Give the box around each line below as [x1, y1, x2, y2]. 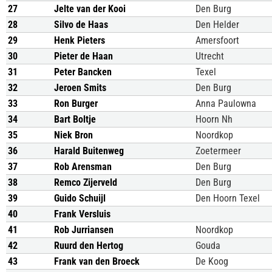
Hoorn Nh [195, 114, 233, 125]
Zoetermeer [195, 145, 241, 157]
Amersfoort [195, 35, 239, 46]
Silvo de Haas [54, 19, 108, 30]
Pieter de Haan [54, 50, 113, 62]
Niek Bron [54, 129, 93, 141]
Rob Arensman [54, 161, 112, 172]
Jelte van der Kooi [54, 3, 126, 15]
